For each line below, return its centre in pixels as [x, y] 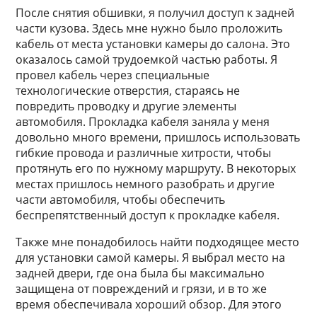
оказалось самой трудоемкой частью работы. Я [147, 59]
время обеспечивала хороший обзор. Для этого [149, 304]
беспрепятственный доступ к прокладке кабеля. [148, 215]
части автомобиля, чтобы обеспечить [121, 200]
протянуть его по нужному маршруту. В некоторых [156, 168]
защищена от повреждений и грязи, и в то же [142, 289]
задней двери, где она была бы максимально [140, 273]
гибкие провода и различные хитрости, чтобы [144, 153]
